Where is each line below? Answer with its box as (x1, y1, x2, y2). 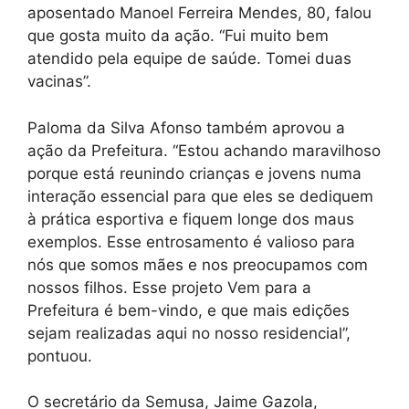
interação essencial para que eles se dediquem (27, 186, 373, 205)
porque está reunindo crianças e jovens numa (27, 163, 362, 183)
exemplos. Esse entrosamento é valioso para (27, 232, 355, 251)
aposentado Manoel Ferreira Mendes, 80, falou (27, 4, 372, 23)
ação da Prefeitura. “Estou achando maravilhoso (27, 141, 381, 160)
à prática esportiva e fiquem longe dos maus (27, 209, 354, 228)
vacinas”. (27, 72, 91, 91)
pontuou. (27, 346, 92, 365)
